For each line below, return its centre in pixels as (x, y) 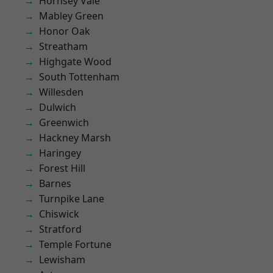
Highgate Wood (75, 62)
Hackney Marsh (75, 138)
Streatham (63, 46)
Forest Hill (62, 168)
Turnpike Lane (72, 199)
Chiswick (59, 214)
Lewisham (62, 260)
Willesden (61, 92)
